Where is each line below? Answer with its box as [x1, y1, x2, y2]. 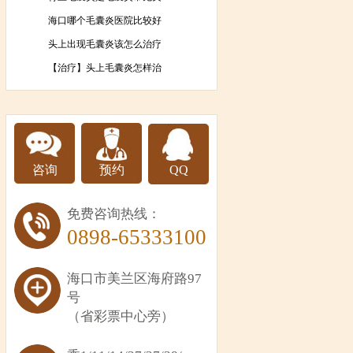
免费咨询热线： [67, 206, 161, 221]
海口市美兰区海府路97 [67, 271, 202, 286]
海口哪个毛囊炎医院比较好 [47, 15, 162, 26]
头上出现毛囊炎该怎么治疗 [47, 39, 162, 50]
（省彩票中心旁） [67, 309, 174, 324]
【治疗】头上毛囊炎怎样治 [47, 62, 162, 73]
